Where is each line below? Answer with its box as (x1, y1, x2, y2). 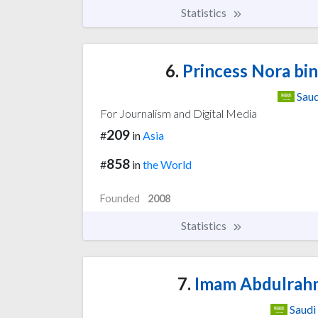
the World (143, 157, 192, 171)
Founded (100, 192, 140, 204)
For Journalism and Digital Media (100, 106, 257, 121)
